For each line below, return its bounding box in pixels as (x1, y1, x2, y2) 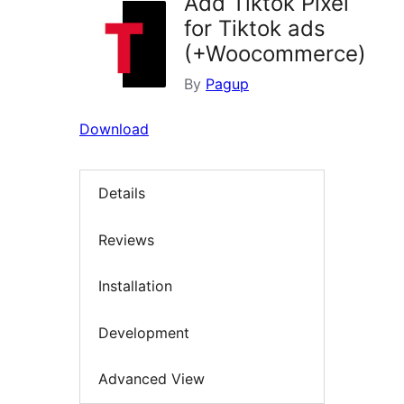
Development (98, 323, 189, 342)
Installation (98, 277, 172, 296)
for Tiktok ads (184, 15, 326, 42)
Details (98, 184, 145, 203)
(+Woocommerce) (184, 41, 366, 68)
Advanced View (98, 370, 205, 389)
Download (79, 120, 149, 139)
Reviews (98, 230, 154, 249)
